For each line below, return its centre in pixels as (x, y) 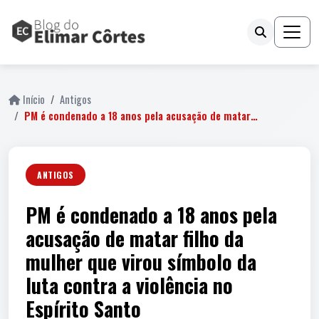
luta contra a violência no (129, 285)
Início (34, 99)
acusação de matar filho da (135, 238)
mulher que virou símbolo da (141, 262)
